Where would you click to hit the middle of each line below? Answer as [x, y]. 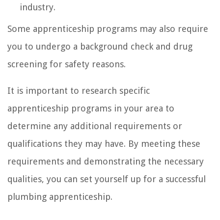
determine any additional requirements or [95, 126]
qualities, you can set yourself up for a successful [107, 179]
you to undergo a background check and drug [100, 46]
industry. [38, 7]
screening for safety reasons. [67, 64]
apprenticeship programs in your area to [91, 108]
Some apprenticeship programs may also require [108, 28]
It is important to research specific [79, 90]
